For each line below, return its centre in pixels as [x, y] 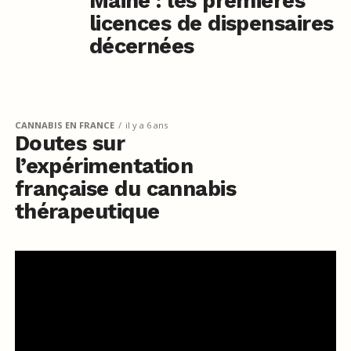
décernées [141, 46]
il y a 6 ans [146, 125]
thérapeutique [87, 211]
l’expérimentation [104, 166]
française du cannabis [125, 188]
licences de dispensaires [211, 23]
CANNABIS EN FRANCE [64, 125]
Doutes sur [70, 143]
